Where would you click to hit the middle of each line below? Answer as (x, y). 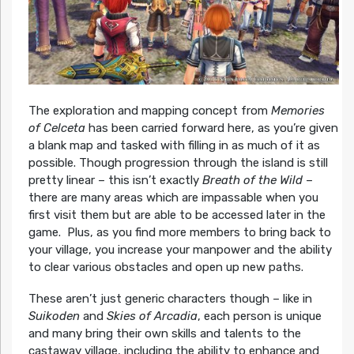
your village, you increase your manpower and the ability (180, 250)
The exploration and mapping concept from (149, 111)
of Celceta (56, 128)
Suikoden (54, 316)
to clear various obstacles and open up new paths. (166, 267)
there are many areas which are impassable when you (173, 198)
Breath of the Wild (252, 181)
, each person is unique (259, 316)
